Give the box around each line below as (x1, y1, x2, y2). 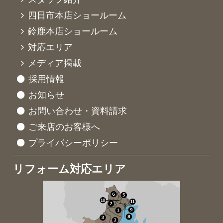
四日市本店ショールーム (28, 10, 127, 20)
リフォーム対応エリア (13, 162, 126, 175)
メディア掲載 (28, 58, 82, 68)
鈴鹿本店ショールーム (28, 26, 118, 36)
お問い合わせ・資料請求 (28, 106, 127, 116)
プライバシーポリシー (28, 137, 118, 148)
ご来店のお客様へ (28, 121, 101, 132)
